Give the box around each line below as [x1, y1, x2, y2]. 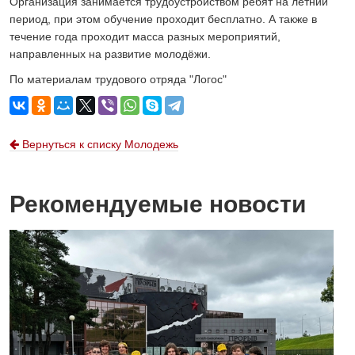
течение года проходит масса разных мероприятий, [10, 29, 281, 43]
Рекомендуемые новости [10, 190, 306, 217]
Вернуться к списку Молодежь [19, 137, 178, 151]
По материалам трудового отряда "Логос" [10, 72, 227, 86]
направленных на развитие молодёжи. [10, 47, 211, 60]
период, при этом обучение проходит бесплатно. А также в [10, 12, 317, 25]
